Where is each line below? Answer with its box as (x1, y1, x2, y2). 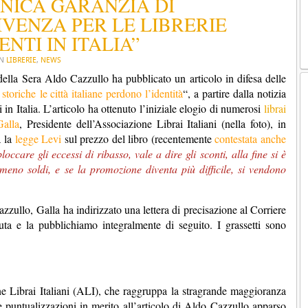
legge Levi (14, 131, 62, 146)
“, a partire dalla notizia (183, 86, 287, 100)
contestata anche (214, 131, 286, 146)
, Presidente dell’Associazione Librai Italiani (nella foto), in (19, 116, 287, 131)
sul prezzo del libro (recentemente (61, 131, 215, 146)
